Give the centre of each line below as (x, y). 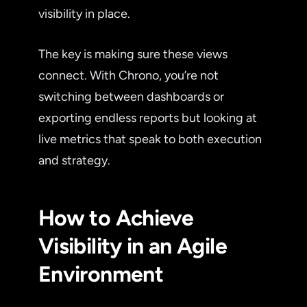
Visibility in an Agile (133, 246)
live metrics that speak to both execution (150, 139)
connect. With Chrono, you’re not (128, 75)
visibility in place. (84, 13)
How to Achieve (116, 218)
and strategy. (74, 160)
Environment (101, 274)
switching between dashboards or (131, 96)
